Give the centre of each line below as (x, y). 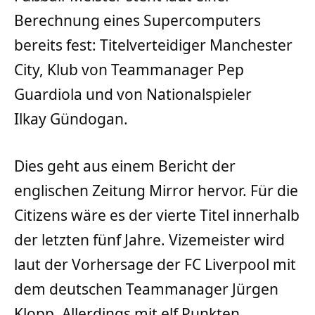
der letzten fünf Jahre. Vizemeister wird (149, 239)
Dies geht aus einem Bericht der (125, 166)
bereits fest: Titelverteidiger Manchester (153, 45)
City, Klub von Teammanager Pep (129, 69)
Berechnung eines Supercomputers (137, 20)
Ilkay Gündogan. (71, 118)
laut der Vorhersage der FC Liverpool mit (155, 264)
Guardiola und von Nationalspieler (133, 94)
